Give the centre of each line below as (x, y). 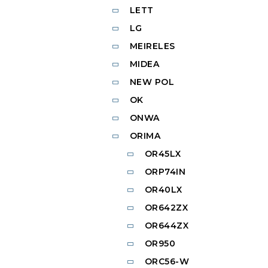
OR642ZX (166, 208)
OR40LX (163, 190)
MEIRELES (152, 46)
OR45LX (163, 154)
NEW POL (152, 82)
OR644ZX (166, 226)
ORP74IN (165, 172)
